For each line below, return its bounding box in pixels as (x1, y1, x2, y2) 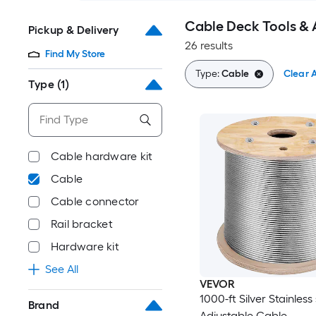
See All (45, 262, 78, 276)
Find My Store (45, 48, 105, 60)
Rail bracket (51, 217, 113, 231)
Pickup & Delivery (28, 23, 119, 37)
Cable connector (51, 195, 140, 208)
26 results (184, 39, 233, 52)
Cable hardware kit (51, 150, 153, 163)
